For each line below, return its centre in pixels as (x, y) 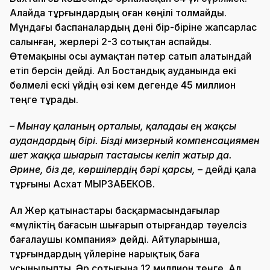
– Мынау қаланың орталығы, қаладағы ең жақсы (123, 126)
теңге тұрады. (44, 100)
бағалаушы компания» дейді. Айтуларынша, (115, 240)
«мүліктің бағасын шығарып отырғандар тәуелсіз (128, 225)
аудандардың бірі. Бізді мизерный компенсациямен (135, 141)
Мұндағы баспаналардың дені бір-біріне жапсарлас (133, 27)
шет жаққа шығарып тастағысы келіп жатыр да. (121, 155)
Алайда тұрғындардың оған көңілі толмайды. (118, 13)
